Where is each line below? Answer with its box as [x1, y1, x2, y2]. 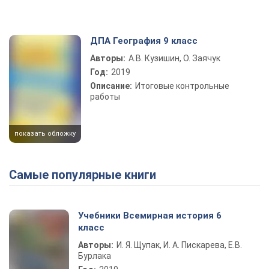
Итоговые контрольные [135, 81, 229, 91]
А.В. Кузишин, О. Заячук [128, 53, 220, 63]
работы [90, 92, 120, 101]
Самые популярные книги [17, 168, 156, 182]
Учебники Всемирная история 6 [78, 210, 222, 221]
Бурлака [78, 251, 111, 261]
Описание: [90, 81, 132, 91]
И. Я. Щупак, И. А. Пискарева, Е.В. [116, 240, 242, 250]
